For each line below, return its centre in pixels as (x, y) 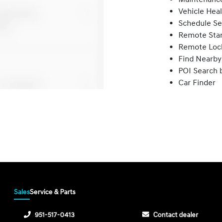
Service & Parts (53, 192)
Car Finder (197, 83)
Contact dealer (175, 215)
